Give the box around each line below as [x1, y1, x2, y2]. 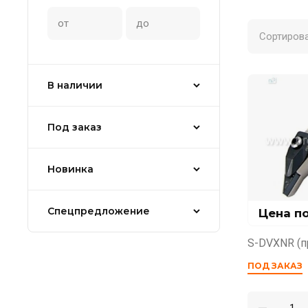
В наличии [47, 78, 102, 91]
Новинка [47, 162, 93, 175]
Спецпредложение [47, 204, 150, 217]
